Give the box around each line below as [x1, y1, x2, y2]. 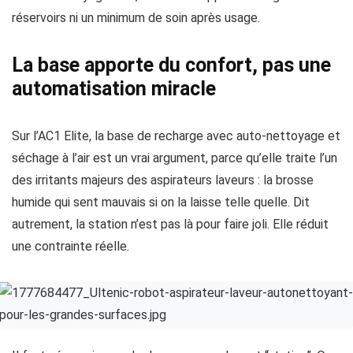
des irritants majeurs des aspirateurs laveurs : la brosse [12, 173, 314, 188]
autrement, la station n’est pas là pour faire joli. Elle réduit [12, 217, 329, 232]
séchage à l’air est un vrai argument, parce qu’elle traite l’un [12, 150, 337, 165]
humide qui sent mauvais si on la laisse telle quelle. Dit [12, 195, 310, 210]
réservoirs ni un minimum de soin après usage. [12, 10, 260, 25]
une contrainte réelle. [12, 239, 129, 254]
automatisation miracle [12, 77, 216, 100]
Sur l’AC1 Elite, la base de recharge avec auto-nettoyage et [12, 128, 340, 143]
